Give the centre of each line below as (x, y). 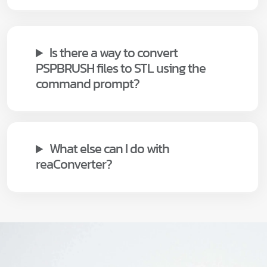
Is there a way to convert (114, 53)
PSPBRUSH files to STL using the (121, 69)
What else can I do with (110, 149)
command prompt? (88, 84)
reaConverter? (74, 164)
